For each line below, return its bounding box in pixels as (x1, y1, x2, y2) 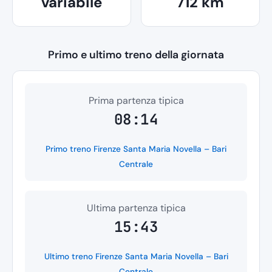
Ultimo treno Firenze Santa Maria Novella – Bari (44, 251, 228, 262)
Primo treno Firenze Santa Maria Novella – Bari (46, 143, 226, 154)
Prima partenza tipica (88, 93, 184, 107)
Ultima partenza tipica (86, 201, 186, 214)
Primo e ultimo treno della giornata (48, 47, 224, 61)
